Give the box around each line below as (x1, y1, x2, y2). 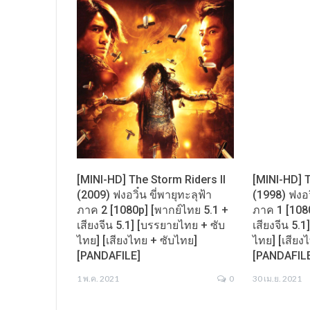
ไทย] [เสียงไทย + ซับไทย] (77, 234, 197, 248)
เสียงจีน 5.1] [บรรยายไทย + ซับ (77, 219, 225, 232)
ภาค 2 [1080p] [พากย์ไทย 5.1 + (77, 203, 228, 217)
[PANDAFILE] (77, 249, 140, 263)
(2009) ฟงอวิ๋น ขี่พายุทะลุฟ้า (77, 188, 212, 202)
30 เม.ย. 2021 (253, 273, 302, 284)
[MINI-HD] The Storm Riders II (77, 173, 226, 187)
